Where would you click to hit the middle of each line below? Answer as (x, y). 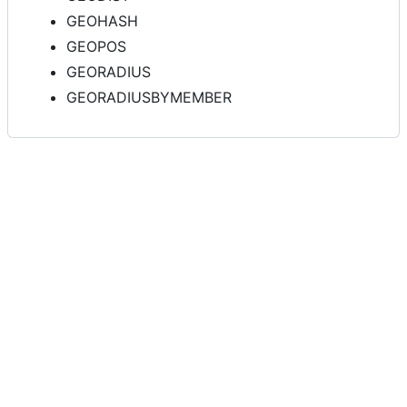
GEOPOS (96, 47)
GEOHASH (102, 21)
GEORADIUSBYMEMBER (149, 98)
